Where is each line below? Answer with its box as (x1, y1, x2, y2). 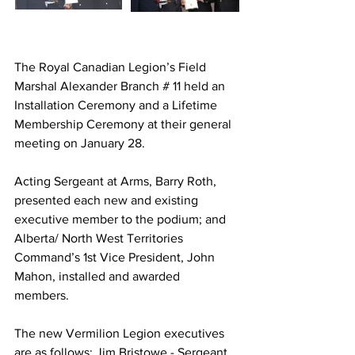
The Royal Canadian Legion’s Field (14, 60, 209, 74)
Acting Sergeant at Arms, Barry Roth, (14, 174, 219, 188)
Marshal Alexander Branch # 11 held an (14, 79, 228, 93)
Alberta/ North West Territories (14, 231, 186, 245)
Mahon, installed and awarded (14, 269, 183, 283)
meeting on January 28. (14, 136, 145, 150)
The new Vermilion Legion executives (14, 326, 227, 340)
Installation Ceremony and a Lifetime (14, 98, 220, 112)
